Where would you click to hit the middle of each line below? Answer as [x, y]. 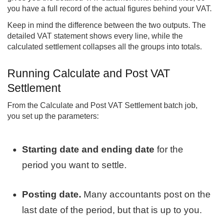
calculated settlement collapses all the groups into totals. [105, 47]
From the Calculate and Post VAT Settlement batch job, [102, 106]
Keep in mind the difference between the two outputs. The [107, 25]
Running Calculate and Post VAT [89, 74]
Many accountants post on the [146, 195]
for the [169, 149]
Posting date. [52, 195]
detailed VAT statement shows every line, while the [95, 36]
